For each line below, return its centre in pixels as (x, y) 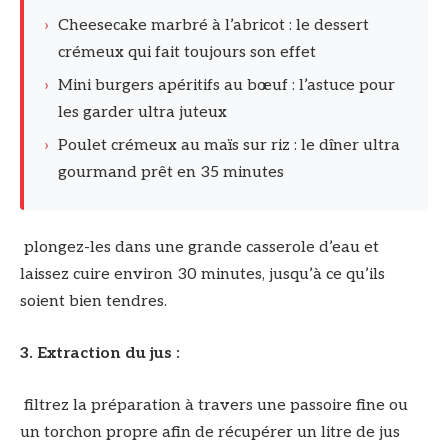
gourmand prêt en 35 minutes (171, 173)
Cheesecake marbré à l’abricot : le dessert (213, 26)
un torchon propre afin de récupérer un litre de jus (210, 432)
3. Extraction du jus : (100, 354)
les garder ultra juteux (142, 113)
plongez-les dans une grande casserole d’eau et (199, 248)
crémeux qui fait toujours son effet (187, 53)
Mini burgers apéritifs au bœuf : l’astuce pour (226, 86)
